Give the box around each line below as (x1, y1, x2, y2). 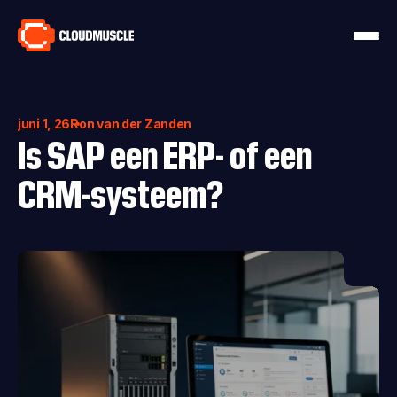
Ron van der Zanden (70, 116, 192, 131)
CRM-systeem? (18, 166, 223, 216)
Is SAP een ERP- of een (18, 127, 312, 177)
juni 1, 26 (18, 116, 71, 131)
